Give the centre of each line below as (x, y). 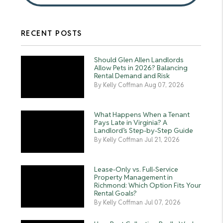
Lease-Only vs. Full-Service (136, 169)
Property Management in (133, 177)
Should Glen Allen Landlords (139, 60)
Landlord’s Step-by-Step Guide (143, 130)
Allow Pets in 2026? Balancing (141, 68)
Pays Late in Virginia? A (130, 122)
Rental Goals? (115, 193)
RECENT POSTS (51, 33)
